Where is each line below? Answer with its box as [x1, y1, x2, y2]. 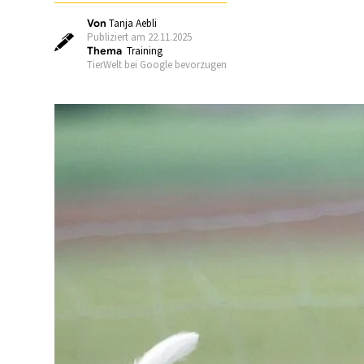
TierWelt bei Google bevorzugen [87, 58, 227, 71]
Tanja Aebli [109, 16, 158, 30]
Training [127, 44, 163, 58]
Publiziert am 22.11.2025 [87, 30, 193, 44]
